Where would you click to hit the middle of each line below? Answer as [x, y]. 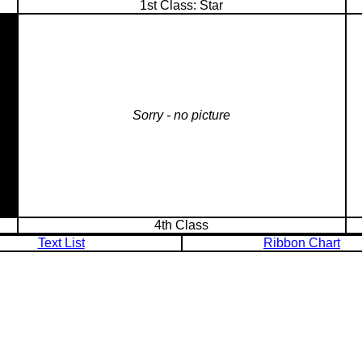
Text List [61, 242]
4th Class [181, 225]
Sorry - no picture [181, 115]
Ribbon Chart [302, 242]
